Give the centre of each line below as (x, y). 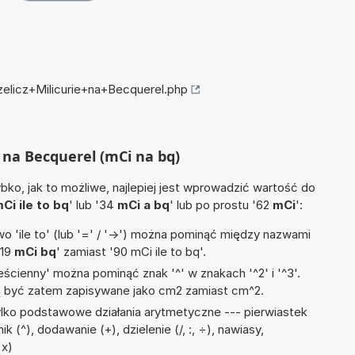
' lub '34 (93, 205)
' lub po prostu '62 (221, 205)
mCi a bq (143, 205)
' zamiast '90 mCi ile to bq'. (131, 252)
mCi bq (35, 252)
